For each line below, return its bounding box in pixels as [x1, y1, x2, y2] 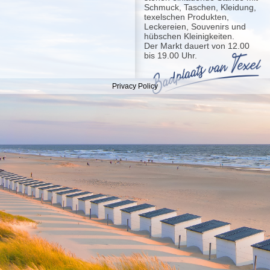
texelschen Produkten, [144, 11, 229, 22]
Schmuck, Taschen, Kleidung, [144, 2, 256, 12]
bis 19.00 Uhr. [144, 50, 197, 60]
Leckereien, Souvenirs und [144, 21, 246, 31]
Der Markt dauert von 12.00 [144, 40, 250, 51]
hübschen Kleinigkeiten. [144, 31, 234, 41]
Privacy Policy [112, 81, 158, 90]
